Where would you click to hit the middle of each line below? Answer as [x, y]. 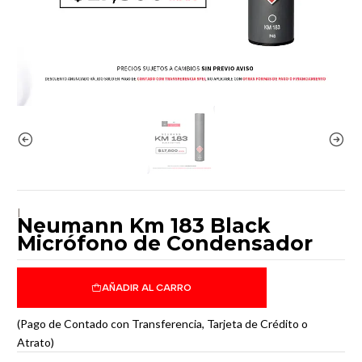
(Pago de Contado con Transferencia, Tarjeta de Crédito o [162, 323]
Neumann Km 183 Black [144, 225]
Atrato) [36, 342]
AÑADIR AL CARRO [147, 288]
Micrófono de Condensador [165, 243]
